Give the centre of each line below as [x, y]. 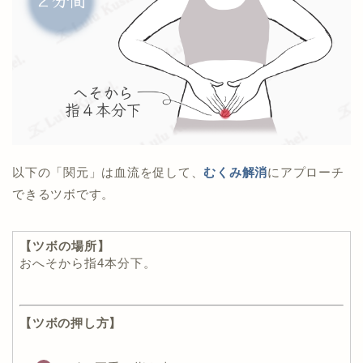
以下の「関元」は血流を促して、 [108, 173]
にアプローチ [306, 173]
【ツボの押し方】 [71, 323]
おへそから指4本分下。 [88, 263]
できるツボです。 [64, 194]
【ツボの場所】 [65, 246]
